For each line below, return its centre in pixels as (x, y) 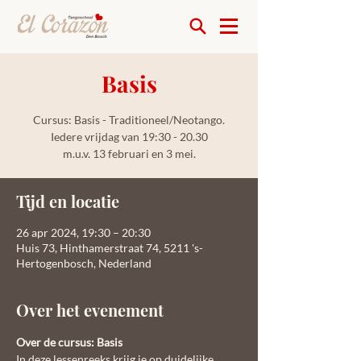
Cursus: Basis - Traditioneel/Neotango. (129, 120)
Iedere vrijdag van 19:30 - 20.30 (129, 137)
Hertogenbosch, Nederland (84, 263)
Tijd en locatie (68, 201)
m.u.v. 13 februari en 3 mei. (129, 154)
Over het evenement (90, 310)
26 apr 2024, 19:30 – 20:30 (83, 232)
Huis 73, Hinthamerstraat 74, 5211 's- (110, 248)
